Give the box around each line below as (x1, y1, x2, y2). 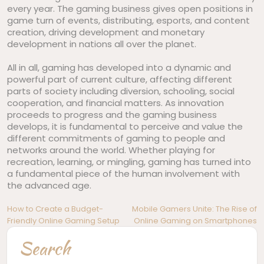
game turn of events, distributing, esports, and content (7, 14, 250, 27)
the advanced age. (7, 179, 91, 192)
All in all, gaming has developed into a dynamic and (7, 61, 231, 74)
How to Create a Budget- (7, 203, 103, 214)
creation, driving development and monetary (7, 26, 204, 38)
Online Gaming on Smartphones (134, 215, 257, 226)
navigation (6, 219, 80, 245)
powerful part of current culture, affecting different (7, 73, 232, 85)
